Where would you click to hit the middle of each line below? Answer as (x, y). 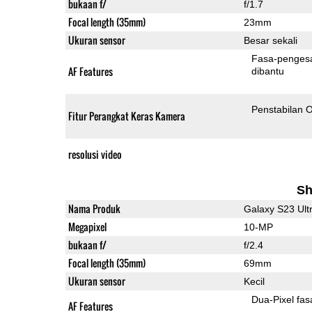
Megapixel (87, 226)
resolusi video (95, 154)
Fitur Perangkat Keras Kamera (126, 116)
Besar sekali (270, 40)
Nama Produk (94, 208)
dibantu (268, 71)
